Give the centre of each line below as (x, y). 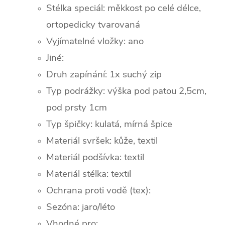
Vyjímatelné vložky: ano (95, 41)
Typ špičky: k (73, 124)
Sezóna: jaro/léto (81, 207)
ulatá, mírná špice (136, 124)
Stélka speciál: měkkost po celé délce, (124, 8)
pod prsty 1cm (77, 107)
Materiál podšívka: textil (95, 157)
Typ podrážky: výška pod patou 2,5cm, (126, 91)
